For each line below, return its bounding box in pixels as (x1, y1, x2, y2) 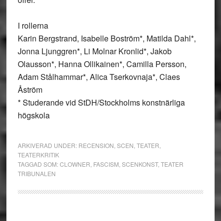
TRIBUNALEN (17, 169, 56, 178)
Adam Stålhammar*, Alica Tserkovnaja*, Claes (17, 71, 180, 82)
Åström (17, 84, 42, 95)
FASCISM (93, 160, 119, 168)
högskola (17, 110, 50, 121)
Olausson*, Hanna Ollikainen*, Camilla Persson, (17, 58, 186, 70)
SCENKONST (121, 160, 158, 168)
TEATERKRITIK (17, 150, 59, 159)
